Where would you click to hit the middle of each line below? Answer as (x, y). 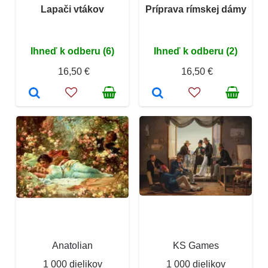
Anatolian (72, 245)
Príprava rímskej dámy (196, 9)
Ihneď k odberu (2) (196, 51)
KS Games (196, 245)
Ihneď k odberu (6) (72, 51)
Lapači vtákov (72, 9)
